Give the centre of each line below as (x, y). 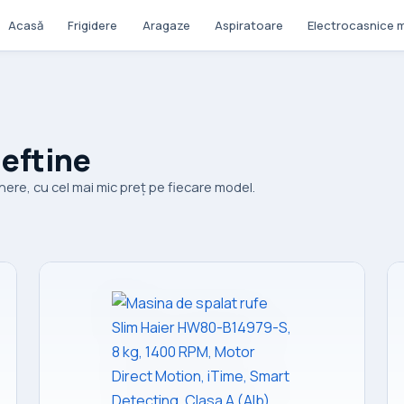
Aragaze (166, 25)
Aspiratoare (248, 25)
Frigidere (93, 25)
